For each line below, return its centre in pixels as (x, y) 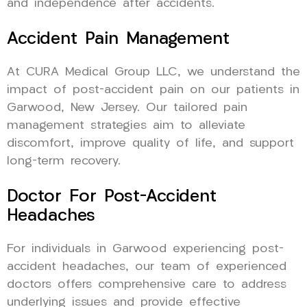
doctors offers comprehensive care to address (147, 284)
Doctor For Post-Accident (112, 197)
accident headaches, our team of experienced (147, 267)
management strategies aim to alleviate (126, 125)
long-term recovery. (64, 161)
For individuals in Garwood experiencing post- (145, 249)
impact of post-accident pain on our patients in (153, 90)
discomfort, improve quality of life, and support (150, 143)
